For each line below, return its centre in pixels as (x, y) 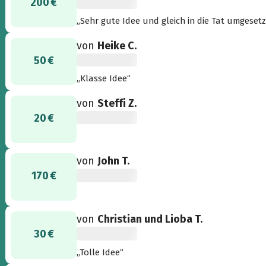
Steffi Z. (117, 103)
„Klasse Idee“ (104, 78)
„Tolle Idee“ (100, 252)
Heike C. (117, 45)
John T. (114, 161)
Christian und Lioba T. (150, 219)
